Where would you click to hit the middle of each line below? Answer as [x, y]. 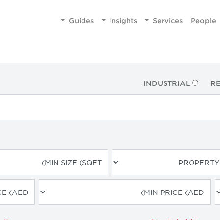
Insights [123, 20]
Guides [81, 20]
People [203, 20]
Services [167, 20]
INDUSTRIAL [166, 83]
